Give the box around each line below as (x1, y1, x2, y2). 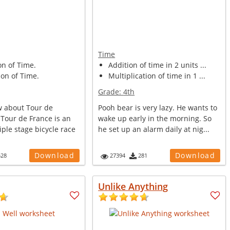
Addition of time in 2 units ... (108, 60, 207, 70)
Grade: (98, 87, 124, 97)
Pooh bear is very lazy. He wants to (98, 103, 218, 112)
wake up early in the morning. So (98, 113, 212, 123)
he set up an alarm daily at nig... (98, 124, 210, 134)
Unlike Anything (98, 180, 168, 193)
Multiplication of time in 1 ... (108, 71, 206, 81)
